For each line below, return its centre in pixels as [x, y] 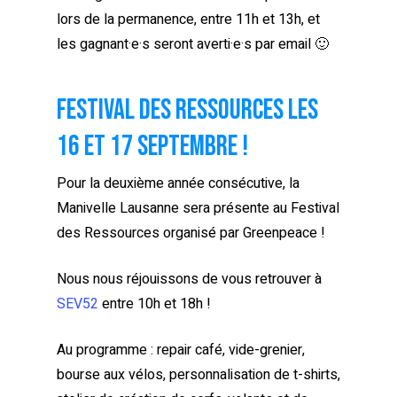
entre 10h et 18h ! [155, 304]
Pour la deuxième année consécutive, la [178, 183]
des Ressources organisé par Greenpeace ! [191, 233]
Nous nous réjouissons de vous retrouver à [189, 279]
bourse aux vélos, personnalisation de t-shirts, [198, 374]
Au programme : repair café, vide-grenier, [181, 350]
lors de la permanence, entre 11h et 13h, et [188, 19]
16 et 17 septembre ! [152, 146]
